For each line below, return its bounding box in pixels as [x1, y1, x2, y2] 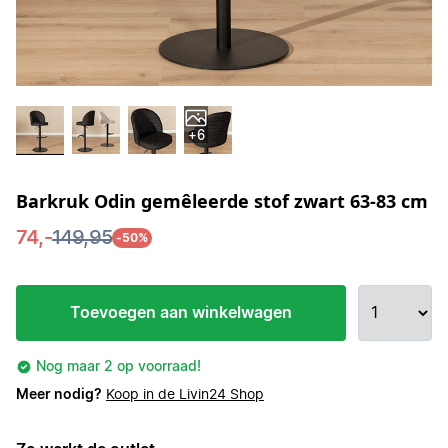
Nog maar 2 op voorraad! [36, 360, 201, 374]
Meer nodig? [16, 388, 102, 402]
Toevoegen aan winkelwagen [70, 305, 292, 321]
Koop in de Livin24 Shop [106, 388, 264, 402]
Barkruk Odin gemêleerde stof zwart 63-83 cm [16, 189, 428, 213]
